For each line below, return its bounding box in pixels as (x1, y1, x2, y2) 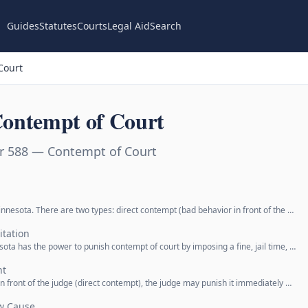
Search (149, 19, 181, 32)
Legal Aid (107, 19, 150, 32)
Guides (6, 19, 39, 32)
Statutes (38, 19, 77, 32)
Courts (76, 19, 107, 32)
